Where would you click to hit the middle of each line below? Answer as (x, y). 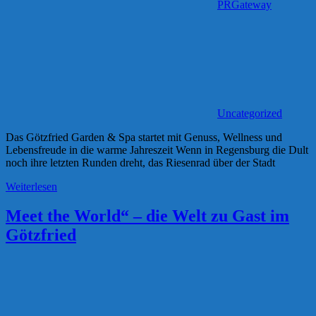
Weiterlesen (31, 186)
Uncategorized (250, 113)
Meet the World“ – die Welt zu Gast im (147, 216)
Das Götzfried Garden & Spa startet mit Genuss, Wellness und (144, 137)
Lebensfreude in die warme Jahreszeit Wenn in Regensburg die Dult (157, 150)
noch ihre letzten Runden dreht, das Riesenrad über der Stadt (140, 162)
